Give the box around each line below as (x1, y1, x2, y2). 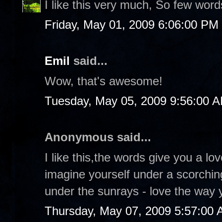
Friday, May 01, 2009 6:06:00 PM (45, 18, 219, 31)
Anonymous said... (45, 130, 151, 144)
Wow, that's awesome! (45, 74, 163, 88)
